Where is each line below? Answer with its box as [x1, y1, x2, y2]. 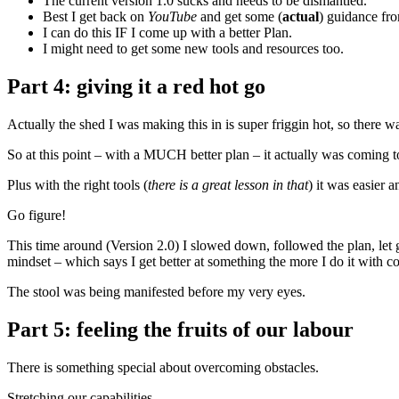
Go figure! [7, 208, 66, 224]
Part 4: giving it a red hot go [7, 75, 265, 99]
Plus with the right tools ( [7, 177, 148, 193]
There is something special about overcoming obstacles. [7, 359, 319, 375]
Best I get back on [43, 9, 148, 25]
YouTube [148, 9, 197, 25]
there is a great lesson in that [148, 177, 308, 193]
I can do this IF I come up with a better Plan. [43, 25, 292, 41]
